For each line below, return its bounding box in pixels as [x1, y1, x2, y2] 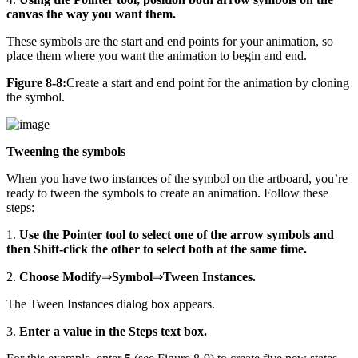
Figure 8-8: [6, 75, 66, 89]
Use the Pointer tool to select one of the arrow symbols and [19, 227, 334, 241]
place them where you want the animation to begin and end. [6, 48, 307, 62]
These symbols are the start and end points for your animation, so [6, 34, 333, 48]
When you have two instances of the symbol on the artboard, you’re [6, 171, 348, 185]
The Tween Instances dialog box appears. [6, 296, 215, 311]
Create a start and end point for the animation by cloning [66, 75, 349, 89]
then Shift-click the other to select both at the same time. [6, 241, 307, 256]
